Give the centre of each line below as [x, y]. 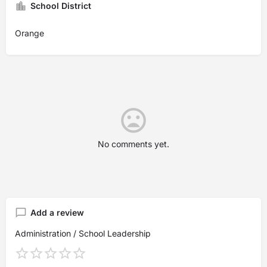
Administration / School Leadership [83, 233]
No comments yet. [133, 144]
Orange [30, 33]
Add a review [57, 212]
